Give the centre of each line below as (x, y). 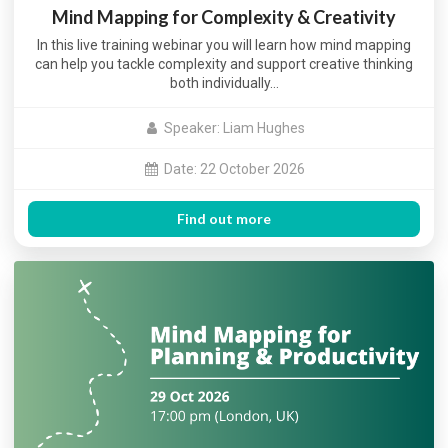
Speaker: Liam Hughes (234, 127)
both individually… (224, 83)
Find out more (224, 218)
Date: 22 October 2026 (234, 168)
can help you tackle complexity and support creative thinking (224, 64)
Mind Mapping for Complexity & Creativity (224, 17)
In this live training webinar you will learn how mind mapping (224, 45)
